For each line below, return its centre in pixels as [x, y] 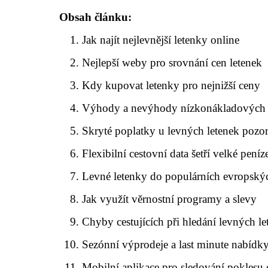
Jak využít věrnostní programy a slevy [170, 199]
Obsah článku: [95, 17]
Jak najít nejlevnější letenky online [161, 40]
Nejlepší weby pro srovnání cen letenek [172, 63]
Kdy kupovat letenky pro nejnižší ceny [171, 85]
